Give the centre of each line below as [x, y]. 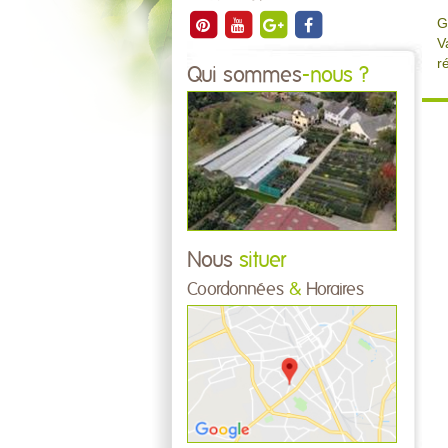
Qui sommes [244, 75]
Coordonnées [238, 289]
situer [259, 260]
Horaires [332, 289]
